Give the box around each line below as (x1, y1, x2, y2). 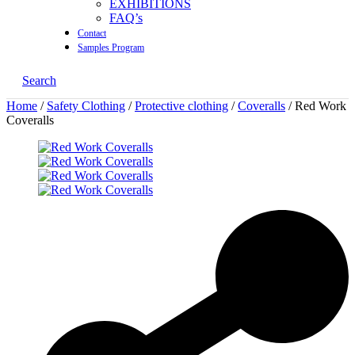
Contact (78, 27, 106, 39)
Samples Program (78, 41, 144, 53)
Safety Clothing (47, 98, 125, 113)
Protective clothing (135, 98, 228, 113)
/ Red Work (285, 98, 346, 113)
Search (22, 73, 56, 87)
